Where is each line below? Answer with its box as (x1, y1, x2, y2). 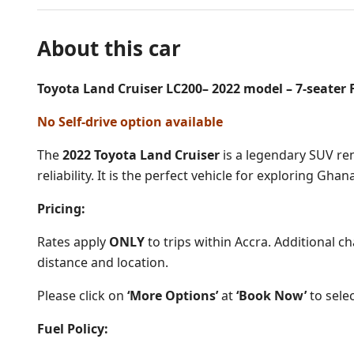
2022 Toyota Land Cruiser (62, 145, 220, 164)
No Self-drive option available (37, 112, 223, 130)
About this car (37, 33, 181, 62)
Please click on (37, 286, 127, 304)
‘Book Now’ (236, 286, 307, 304)
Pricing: (37, 199, 85, 217)
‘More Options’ (127, 286, 218, 304)
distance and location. (37, 253, 168, 271)
